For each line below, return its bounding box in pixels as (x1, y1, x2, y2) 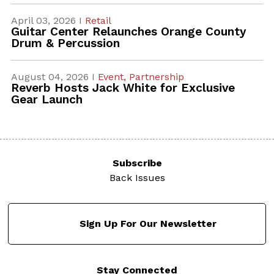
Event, (97, 70, 129, 83)
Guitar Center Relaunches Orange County (10, 24, 246, 39)
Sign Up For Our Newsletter (80, 218, 217, 230)
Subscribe (112, 157, 162, 169)
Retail (84, 14, 111, 26)
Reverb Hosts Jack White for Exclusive (10, 80, 235, 95)
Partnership (128, 70, 184, 83)
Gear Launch (10, 92, 83, 106)
